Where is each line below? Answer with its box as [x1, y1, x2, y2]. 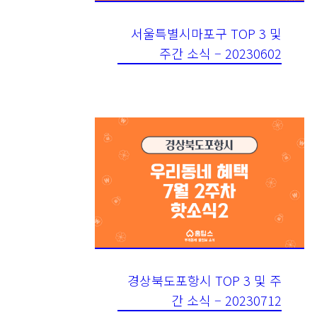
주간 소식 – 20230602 [159, 44, 282, 62]
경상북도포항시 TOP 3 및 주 [127, 271, 282, 290]
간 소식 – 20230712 [171, 291, 282, 310]
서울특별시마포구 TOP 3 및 [131, 24, 282, 42]
